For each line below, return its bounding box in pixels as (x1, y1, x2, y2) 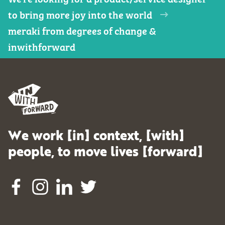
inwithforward (8, 39, 75, 54)
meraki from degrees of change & (8, 23, 156, 38)
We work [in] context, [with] (8, 130, 184, 143)
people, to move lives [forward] (8, 146, 203, 159)
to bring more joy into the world (8, 7, 152, 22)
